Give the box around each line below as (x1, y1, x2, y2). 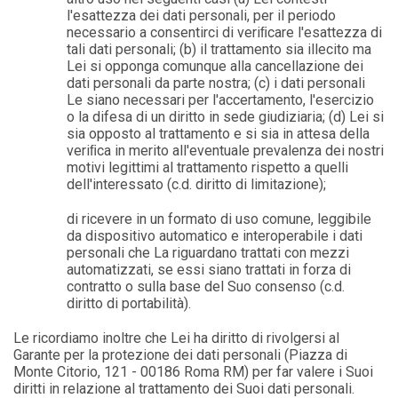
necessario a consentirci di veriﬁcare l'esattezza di (67, 24, 383, 41)
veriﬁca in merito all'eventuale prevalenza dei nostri (67, 142, 385, 159)
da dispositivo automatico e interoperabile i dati (67, 227, 363, 244)
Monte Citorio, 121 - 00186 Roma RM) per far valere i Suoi (13, 363, 374, 380)
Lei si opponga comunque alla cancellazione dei (67, 58, 364, 75)
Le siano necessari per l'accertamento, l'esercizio (67, 92, 375, 108)
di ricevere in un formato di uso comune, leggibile (67, 211, 372, 227)
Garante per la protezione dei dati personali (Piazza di (13, 346, 348, 363)
